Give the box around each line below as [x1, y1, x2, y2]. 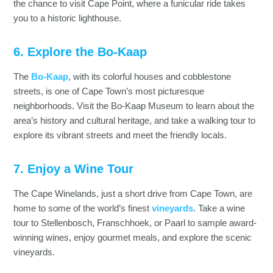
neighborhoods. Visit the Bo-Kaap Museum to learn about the [13, 101, 255, 112]
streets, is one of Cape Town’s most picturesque [13, 87, 205, 97]
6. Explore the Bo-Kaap [13, 45, 147, 59]
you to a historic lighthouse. [13, 13, 122, 24]
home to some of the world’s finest [13, 204, 152, 214]
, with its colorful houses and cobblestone [68, 72, 232, 82]
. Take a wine [193, 204, 246, 214]
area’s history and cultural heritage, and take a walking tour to [13, 116, 256, 126]
